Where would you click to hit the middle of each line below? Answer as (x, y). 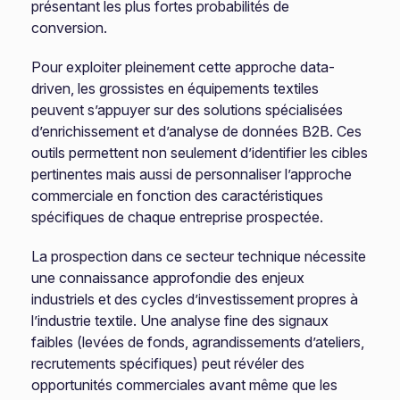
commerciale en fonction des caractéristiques (178, 196)
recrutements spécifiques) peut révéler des (168, 363)
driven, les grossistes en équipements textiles (175, 88)
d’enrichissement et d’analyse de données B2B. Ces (197, 131)
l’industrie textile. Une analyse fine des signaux (180, 321)
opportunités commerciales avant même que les (185, 385)
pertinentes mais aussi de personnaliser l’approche (192, 174)
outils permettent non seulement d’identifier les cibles (200, 153)
